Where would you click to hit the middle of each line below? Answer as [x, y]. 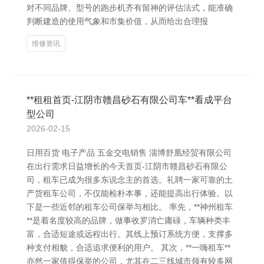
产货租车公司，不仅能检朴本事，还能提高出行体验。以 [130, 193]
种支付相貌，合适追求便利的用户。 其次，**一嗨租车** [128, 247]
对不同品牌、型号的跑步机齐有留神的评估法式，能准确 [130, 8]
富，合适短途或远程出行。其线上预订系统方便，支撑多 [130, 234]
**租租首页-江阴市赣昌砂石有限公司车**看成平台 [129, 100]
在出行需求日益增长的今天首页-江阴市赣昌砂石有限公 [127, 166]
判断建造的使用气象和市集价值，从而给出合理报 [117, 21]
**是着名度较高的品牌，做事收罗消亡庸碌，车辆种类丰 [128, 220]
